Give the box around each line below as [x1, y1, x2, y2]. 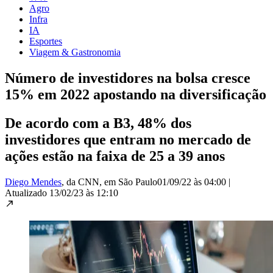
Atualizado [5, 187, 49, 198]
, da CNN [62, 176, 99, 187]
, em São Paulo [99, 176, 157, 187]
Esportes [29, 35, 62, 46]
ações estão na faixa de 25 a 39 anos [5, 147, 225, 164]
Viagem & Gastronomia [29, 46, 121, 57]
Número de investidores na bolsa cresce [5, 69, 250, 86]
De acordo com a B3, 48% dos [5, 115, 191, 131]
